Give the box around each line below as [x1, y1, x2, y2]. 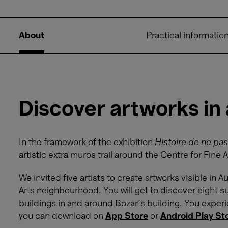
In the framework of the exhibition [19, 138, 155, 147]
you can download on [19, 212, 105, 221]
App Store [105, 212, 148, 221]
